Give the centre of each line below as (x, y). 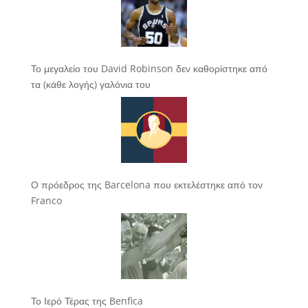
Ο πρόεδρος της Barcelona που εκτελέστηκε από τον (146, 184)
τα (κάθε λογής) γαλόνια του (90, 84)
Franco (46, 200)
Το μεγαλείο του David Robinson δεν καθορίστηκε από (149, 68)
